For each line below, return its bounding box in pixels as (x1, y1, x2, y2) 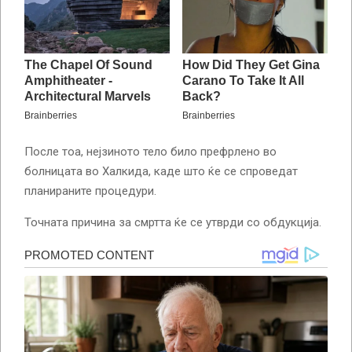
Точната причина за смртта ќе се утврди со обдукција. (24, 215, 321, 230)
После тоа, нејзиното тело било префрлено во (24, 145, 277, 159)
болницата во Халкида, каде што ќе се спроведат (24, 164, 298, 179)
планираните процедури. (24, 184, 156, 199)
